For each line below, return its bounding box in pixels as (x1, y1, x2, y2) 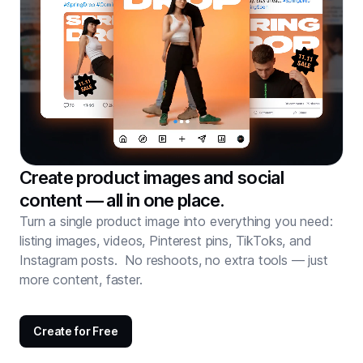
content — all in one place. (19, 189, 224, 211)
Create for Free (33, 323, 118, 338)
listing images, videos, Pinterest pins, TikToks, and (19, 232, 312, 249)
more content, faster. (19, 271, 143, 288)
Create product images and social (19, 166, 284, 188)
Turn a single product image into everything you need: (19, 212, 333, 229)
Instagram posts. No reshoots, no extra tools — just (19, 251, 328, 268)
